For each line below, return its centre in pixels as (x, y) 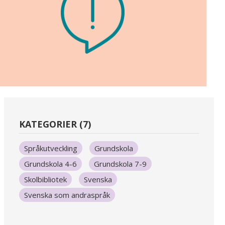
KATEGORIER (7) (55, 124)
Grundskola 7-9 (120, 164)
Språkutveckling (50, 148)
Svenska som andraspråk (67, 195)
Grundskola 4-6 (50, 164)
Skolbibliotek (45, 180)
